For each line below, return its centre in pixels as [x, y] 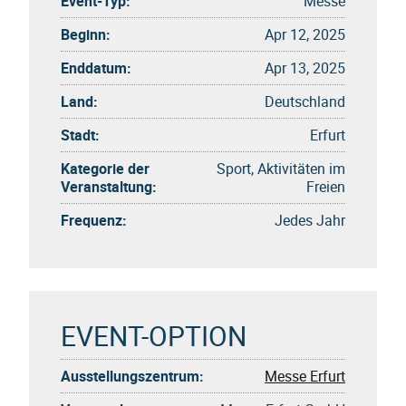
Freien [326, 186]
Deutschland [305, 101]
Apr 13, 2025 [305, 68]
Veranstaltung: [109, 186]
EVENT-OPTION [154, 335]
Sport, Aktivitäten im [281, 168]
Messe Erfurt [305, 376]
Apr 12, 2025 [305, 34]
